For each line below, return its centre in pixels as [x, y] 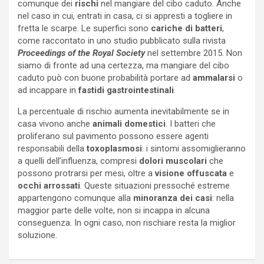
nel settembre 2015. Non [194, 53]
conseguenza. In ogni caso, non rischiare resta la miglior [127, 222]
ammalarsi [215, 77]
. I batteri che [191, 123]
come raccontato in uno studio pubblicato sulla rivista [122, 40]
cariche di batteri [187, 28]
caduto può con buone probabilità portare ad [105, 77]
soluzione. [37, 235]
